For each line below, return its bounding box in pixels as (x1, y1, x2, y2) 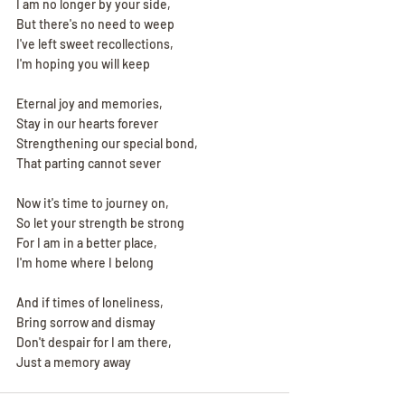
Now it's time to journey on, (16, 195, 169, 211)
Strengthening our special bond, (16, 136, 198, 151)
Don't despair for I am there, (16, 334, 172, 350)
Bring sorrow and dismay (16, 315, 155, 330)
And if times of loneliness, (16, 295, 164, 310)
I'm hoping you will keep (16, 56, 150, 71)
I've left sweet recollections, (16, 36, 174, 52)
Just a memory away (16, 354, 131, 370)
